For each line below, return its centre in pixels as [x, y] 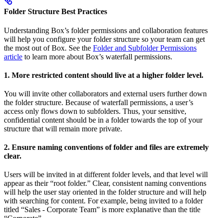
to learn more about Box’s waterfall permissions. [97, 57]
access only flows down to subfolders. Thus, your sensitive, [95, 111]
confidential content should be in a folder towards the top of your [103, 120]
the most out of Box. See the [48, 48]
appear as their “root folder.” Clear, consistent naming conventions [105, 183]
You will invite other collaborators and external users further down [105, 94]
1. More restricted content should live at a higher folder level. [104, 75]
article [13, 57]
